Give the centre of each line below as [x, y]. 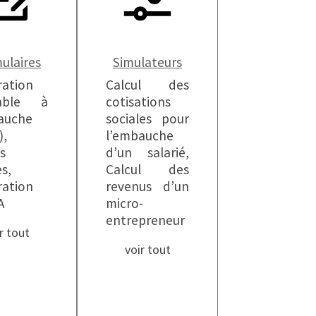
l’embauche [140, 135]
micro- [124, 203]
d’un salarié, [147, 152]
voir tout [147, 249]
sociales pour [147, 118]
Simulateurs [147, 62]
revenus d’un [147, 186]
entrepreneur [145, 220]
